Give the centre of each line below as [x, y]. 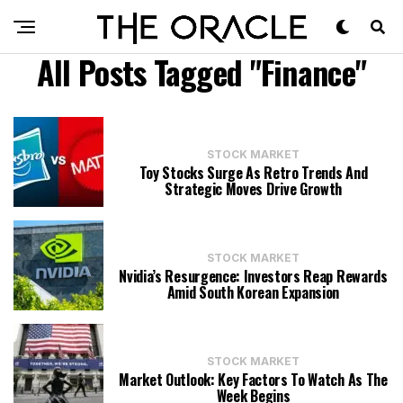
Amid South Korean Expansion [253, 292]
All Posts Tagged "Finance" [201, 72]
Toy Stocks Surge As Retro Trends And [253, 173]
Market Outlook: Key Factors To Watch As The [253, 380]
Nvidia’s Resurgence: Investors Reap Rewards [253, 276]
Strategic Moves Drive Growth [253, 189]
